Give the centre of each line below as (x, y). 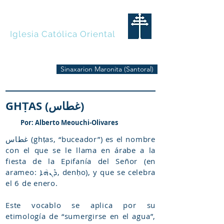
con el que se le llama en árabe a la (80, 150)
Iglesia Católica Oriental (63, 34)
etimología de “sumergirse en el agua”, (80, 216)
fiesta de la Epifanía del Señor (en (80, 161)
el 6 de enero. (32, 183)
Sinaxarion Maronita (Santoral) (107, 69)
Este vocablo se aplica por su (80, 205)
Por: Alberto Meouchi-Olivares (69, 122)
